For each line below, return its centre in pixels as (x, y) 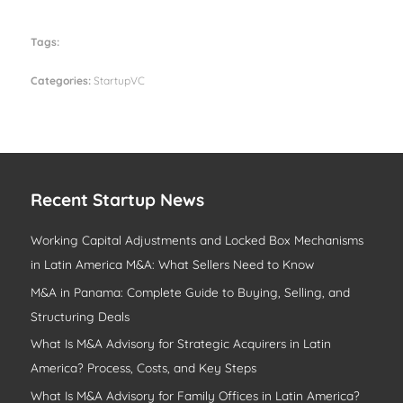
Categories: (61, 81)
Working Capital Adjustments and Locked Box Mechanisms (197, 240)
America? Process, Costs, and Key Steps (144, 368)
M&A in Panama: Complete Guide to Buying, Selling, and (191, 291)
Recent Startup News (118, 200)
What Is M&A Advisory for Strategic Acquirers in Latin (181, 344)
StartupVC (120, 81)
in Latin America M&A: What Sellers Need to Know (173, 264)
